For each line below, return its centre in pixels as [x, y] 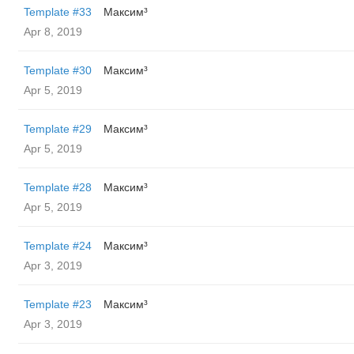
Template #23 [58, 304]
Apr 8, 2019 [53, 32]
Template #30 [58, 70]
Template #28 [58, 187]
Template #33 [58, 12]
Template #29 [58, 129]
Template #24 [58, 246]
